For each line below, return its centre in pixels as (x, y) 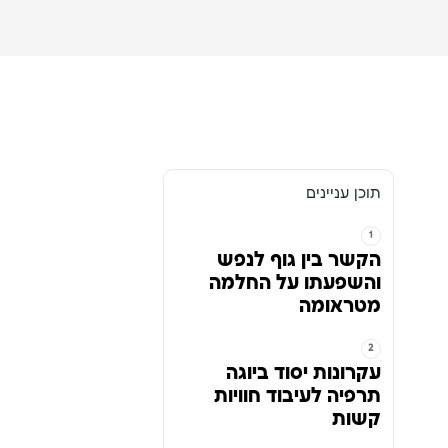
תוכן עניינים (343, 194)
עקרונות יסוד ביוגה (303, 373)
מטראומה (339, 306)
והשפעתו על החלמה (294, 283)
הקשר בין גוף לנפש (298, 260)
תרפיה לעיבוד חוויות (297, 396)
